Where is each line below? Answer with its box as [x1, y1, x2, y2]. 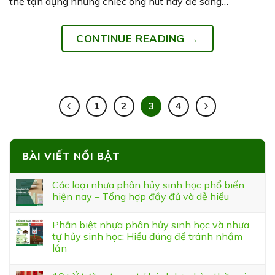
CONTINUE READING [76, 32, 188, 45]
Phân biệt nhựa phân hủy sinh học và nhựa [52, 218, 249, 231]
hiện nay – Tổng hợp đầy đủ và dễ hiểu [52, 190, 229, 203]
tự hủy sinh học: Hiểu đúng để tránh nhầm [52, 230, 242, 242]
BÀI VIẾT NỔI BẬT [22, 149, 120, 162]
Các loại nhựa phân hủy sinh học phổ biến [52, 178, 244, 191]
